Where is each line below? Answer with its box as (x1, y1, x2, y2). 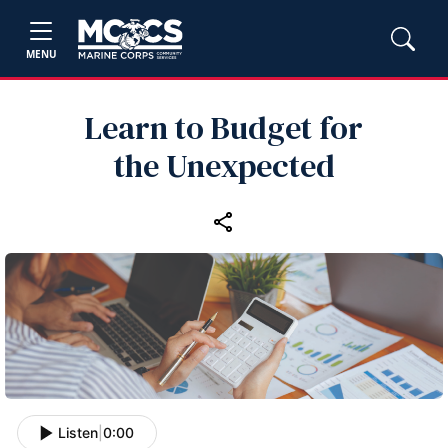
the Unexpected (113, 144, 335, 188)
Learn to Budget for (85, 106, 363, 150)
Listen (58, 424, 98, 442)
